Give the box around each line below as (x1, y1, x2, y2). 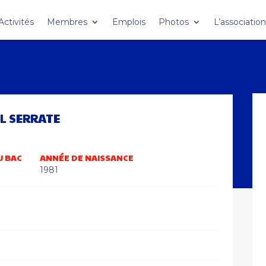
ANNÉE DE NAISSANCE (40, 151, 134, 163)
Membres (47, 16, 88, 27)
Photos (159, 16, 189, 27)
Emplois (112, 16, 146, 27)
